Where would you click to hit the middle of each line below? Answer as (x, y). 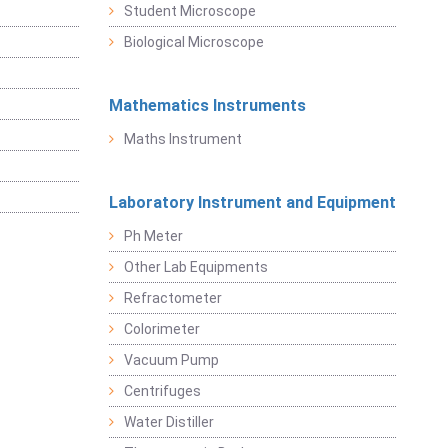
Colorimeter (161, 329)
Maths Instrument (182, 139)
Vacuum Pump (171, 360)
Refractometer (172, 298)
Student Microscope (189, 11)
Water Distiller (168, 422)
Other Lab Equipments (195, 267)
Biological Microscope (193, 42)
